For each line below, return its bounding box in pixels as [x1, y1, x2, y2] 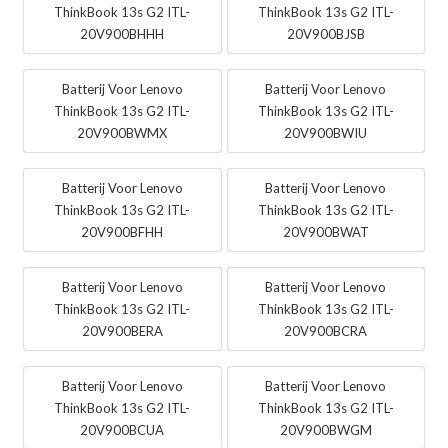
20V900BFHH [81, 224, 164, 241]
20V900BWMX [77, 125, 168, 142]
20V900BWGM [279, 422, 372, 439]
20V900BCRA [284, 323, 368, 340]
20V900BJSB [286, 26, 365, 43]
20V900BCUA [80, 422, 165, 439]
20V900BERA [81, 323, 163, 340]
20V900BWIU [284, 125, 368, 142]
